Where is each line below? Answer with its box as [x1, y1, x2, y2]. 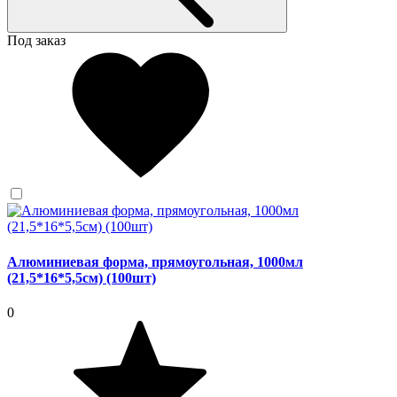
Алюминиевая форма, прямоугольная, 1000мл [7, 253, 303, 269]
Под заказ [7, 33, 66, 49]
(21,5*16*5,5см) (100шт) [7, 269, 156, 285]
